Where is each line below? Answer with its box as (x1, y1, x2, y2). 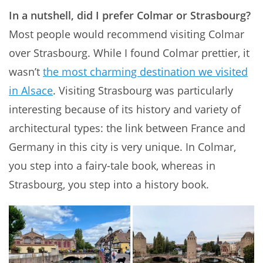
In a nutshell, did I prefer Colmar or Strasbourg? (9, 8, 251, 23)
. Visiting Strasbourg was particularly (53, 83, 233, 98)
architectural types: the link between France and (9, 121, 245, 136)
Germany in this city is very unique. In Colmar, (9, 140, 236, 154)
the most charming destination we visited (43, 65, 248, 79)
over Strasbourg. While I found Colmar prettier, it (9, 46, 249, 60)
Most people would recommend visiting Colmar (9, 27, 244, 42)
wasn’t (9, 65, 43, 79)
